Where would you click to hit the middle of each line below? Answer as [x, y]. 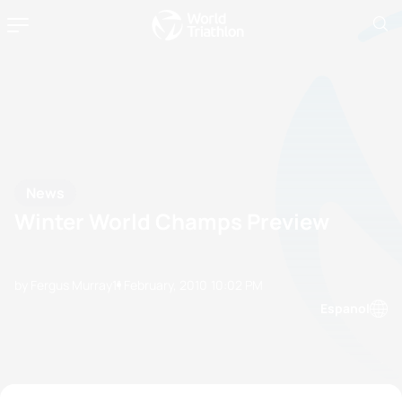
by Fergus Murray [63, 285]
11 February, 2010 [160, 285]
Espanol [345, 308]
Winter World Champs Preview [172, 221]
